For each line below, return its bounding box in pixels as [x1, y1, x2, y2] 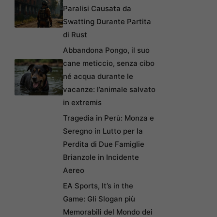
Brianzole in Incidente [63, 152, 139, 162]
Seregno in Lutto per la [63, 126, 143, 136]
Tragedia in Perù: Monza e [63, 113, 154, 123]
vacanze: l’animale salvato [63, 84, 155, 94]
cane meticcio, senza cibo [63, 58, 155, 68]
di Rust [63, 30, 87, 39]
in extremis [63, 97, 102, 107]
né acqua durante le [63, 71, 133, 81]
